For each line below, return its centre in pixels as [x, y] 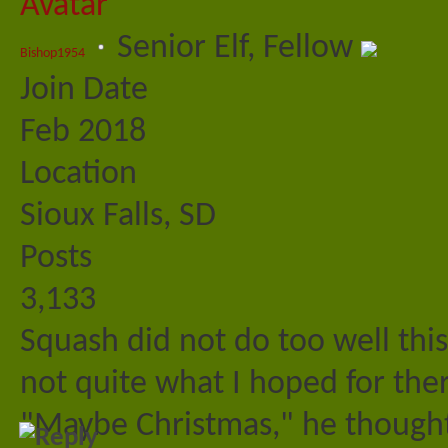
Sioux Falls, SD [118, 217]
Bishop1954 [52, 54]
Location [78, 175]
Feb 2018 [83, 133]
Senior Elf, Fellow [239, 49]
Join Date [84, 91]
